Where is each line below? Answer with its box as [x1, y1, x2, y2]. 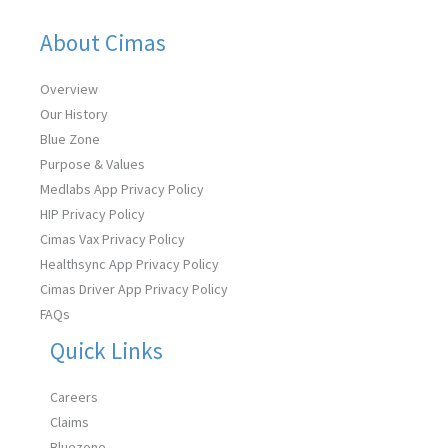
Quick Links [50, 336, 163, 365]
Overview [40, 80, 98, 98]
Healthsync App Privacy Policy [40, 255, 219, 273]
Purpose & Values [40, 155, 145, 173]
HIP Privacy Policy [40, 205, 145, 223]
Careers [50, 388, 98, 406]
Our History [40, 105, 108, 123]
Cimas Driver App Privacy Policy [40, 280, 228, 298]
